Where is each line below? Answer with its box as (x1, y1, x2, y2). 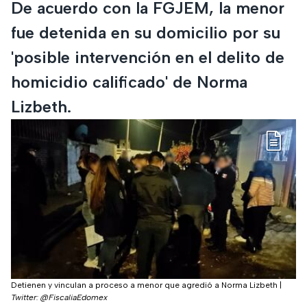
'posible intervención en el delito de (11, 47, 284, 67)
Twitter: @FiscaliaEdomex (11, 293, 108, 303)
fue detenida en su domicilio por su (11, 22, 280, 42)
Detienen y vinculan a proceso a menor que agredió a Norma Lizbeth (11, 280, 278, 291)
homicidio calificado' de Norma (11, 71, 247, 92)
